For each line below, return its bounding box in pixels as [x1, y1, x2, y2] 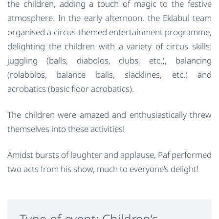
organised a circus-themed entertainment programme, [7, 26, 212, 38]
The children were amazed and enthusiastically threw [7, 109, 212, 120]
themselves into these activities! [7, 123, 125, 134]
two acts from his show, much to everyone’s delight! [7, 163, 198, 175]
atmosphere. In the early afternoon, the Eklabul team [7, 12, 212, 23]
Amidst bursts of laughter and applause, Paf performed [7, 149, 212, 160]
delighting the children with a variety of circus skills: [7, 40, 212, 52]
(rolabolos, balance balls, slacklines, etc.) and [7, 68, 212, 80]
